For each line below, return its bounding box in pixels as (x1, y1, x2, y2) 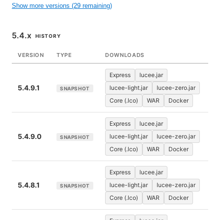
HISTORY (35, 33, 61, 39)
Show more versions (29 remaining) (12, 2, 112, 9)
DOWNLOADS (105, 52, 144, 58)
